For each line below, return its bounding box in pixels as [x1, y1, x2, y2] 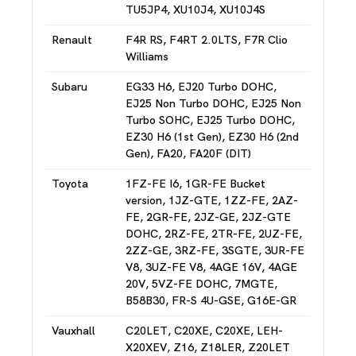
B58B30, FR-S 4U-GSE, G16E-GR [126, 293, 296, 308]
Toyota [52, 176, 88, 191]
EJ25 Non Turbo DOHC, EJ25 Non [126, 96, 301, 110]
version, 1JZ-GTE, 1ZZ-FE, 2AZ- [126, 193, 298, 207]
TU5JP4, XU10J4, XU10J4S [126, 2, 265, 17]
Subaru [52, 79, 87, 94]
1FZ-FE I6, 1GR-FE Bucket [126, 176, 265, 191]
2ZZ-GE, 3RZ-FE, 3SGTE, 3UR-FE [126, 243, 304, 257]
